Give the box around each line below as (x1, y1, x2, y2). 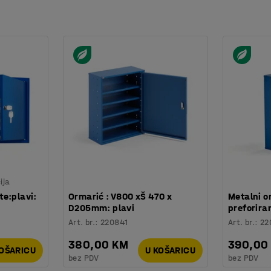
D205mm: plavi (68, 201, 135, 214)
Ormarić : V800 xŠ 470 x (68, 190, 172, 202)
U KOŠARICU (145, 244, 195, 256)
